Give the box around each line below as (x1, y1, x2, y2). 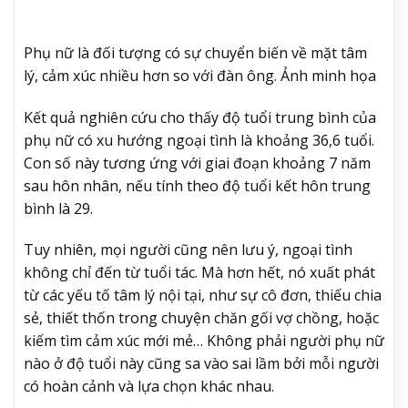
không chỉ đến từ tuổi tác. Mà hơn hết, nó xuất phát (24, 262, 375, 283)
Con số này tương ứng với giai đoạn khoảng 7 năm (24, 152, 371, 173)
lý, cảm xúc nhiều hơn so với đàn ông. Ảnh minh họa (24, 65, 376, 86)
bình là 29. (24, 198, 93, 219)
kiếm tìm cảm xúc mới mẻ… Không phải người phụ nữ (24, 331, 384, 352)
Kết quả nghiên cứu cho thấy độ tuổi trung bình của (24, 107, 376, 127)
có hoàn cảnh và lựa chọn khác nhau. (24, 376, 274, 397)
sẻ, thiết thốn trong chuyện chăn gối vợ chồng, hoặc (24, 308, 379, 329)
